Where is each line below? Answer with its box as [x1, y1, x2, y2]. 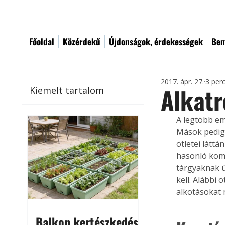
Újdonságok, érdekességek [109, 35, 203, 48]
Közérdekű [63, 35, 100, 48]
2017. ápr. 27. [161, 76, 204, 86]
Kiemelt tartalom [30, 84, 104, 96]
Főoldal [29, 35, 54, 48]
